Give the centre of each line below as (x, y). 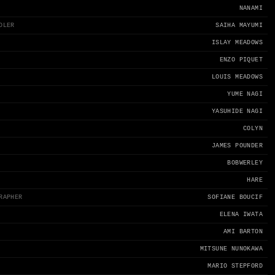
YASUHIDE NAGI (237, 111)
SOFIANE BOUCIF (235, 197)
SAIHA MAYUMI (239, 25)
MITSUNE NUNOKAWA (231, 249)
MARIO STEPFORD (235, 266)
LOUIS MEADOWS (237, 77)
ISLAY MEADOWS (237, 43)
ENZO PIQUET (241, 60)
